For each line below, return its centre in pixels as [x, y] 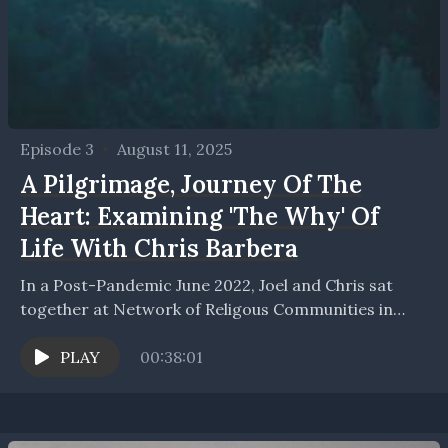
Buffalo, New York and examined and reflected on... [216, 333]
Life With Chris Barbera [159, 249]
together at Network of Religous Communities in [206, 309]
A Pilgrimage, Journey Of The [191, 185]
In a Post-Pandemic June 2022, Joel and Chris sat [206, 285]
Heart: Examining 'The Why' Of [199, 217]
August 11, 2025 [174, 149]
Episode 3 [57, 149]
